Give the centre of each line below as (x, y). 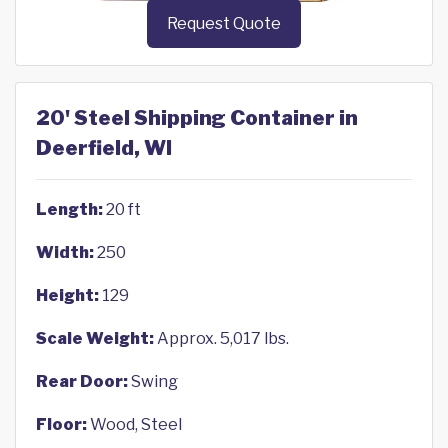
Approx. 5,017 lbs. (221, 339)
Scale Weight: (95, 339)
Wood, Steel (134, 425)
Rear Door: (82, 382)
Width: (65, 253)
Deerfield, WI (104, 148)
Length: (69, 210)
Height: (67, 296)
